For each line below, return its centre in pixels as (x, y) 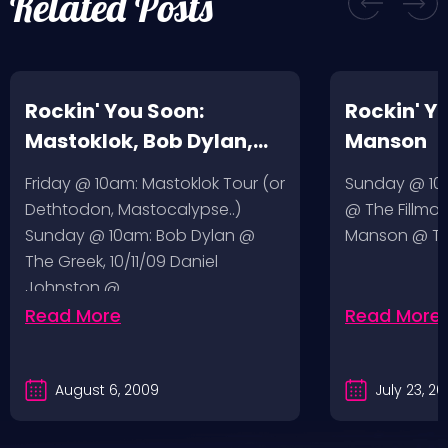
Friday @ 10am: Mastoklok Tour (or (155, 183)
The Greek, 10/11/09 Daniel (121, 261)
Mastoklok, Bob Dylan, (139, 141)
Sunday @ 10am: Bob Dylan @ (140, 235)
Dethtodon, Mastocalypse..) (133, 209)
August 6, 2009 (107, 389)
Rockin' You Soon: (114, 111)
